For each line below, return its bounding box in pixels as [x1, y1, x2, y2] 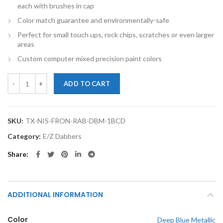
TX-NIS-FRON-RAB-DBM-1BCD [25, 116, 125, 125]
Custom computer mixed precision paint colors [17, 54, 162, 63]
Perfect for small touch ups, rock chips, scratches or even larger [17, 30, 214, 39]
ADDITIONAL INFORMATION [7, 190, 103, 200]
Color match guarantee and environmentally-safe [17, 16, 169, 24]
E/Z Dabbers [43, 132, 82, 140]
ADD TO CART [64, 80, 111, 88]
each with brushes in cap [17, 1, 94, 10]
